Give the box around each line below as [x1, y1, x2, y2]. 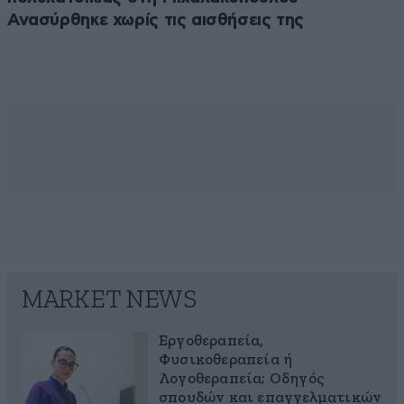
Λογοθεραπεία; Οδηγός [159, 372, 324, 388]
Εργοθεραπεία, [159, 334, 264, 350]
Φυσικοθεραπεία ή [159, 353, 293, 369]
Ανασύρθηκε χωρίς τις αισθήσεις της [7, 12, 305, 30]
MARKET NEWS [22, 288, 197, 314]
